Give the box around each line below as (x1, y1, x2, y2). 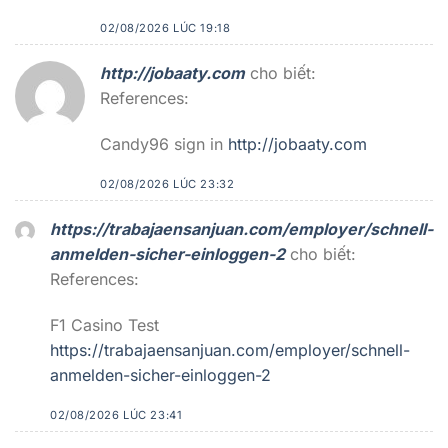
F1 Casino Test (50, 315, 159, 336)
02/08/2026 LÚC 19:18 (100, 20, 231, 35)
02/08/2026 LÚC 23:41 (50, 407, 183, 422)
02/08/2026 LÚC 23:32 (100, 176, 235, 191)
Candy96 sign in (100, 133, 228, 154)
